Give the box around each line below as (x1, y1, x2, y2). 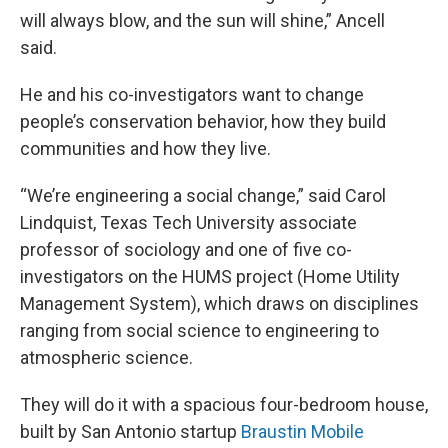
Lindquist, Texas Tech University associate (20, 212, 357, 233)
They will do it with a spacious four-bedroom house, (20, 394, 428, 415)
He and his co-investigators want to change (20, 84, 364, 105)
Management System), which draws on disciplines (20, 293, 419, 314)
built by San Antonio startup (20, 421, 241, 442)
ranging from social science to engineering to (20, 320, 379, 341)
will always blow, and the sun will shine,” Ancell (20, 10, 385, 31)
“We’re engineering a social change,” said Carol (20, 185, 386, 206)
